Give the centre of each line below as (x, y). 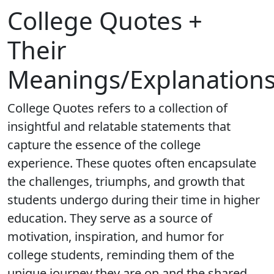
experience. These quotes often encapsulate (132, 163)
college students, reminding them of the (121, 255)
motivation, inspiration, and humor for (116, 236)
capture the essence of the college (104, 145)
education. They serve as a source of (110, 218)
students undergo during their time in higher (134, 200)
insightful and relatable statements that (119, 126)
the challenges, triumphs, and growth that (126, 181)
